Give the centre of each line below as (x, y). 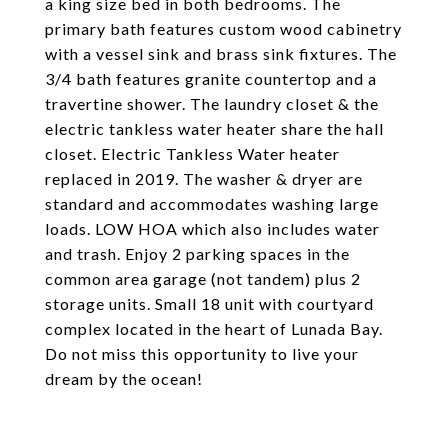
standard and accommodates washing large (212, 203)
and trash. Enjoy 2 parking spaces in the (197, 253)
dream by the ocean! (124, 378)
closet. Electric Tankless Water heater (192, 153)
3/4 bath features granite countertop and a (211, 78)
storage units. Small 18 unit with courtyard (209, 303)
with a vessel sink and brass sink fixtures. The (221, 53)
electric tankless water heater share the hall (214, 128)
